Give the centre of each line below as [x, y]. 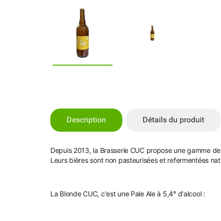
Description [86, 120]
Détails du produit [173, 120]
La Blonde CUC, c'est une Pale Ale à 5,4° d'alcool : [128, 193]
